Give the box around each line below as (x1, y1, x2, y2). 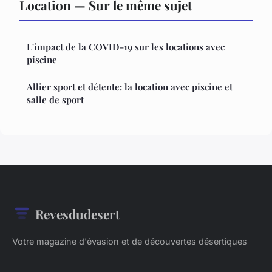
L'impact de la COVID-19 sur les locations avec (27, 40, 225, 53)
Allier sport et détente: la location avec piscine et (27, 80, 233, 93)
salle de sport (27, 93, 84, 106)
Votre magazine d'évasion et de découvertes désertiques (12, 236, 247, 246)
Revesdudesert (35, 205, 120, 222)
